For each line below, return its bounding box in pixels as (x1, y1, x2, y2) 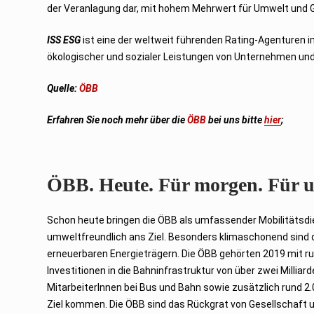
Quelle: (47, 82, 80, 94)
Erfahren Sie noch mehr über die (47, 114, 188, 125)
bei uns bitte (208, 114, 265, 125)
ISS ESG (47, 34, 81, 46)
